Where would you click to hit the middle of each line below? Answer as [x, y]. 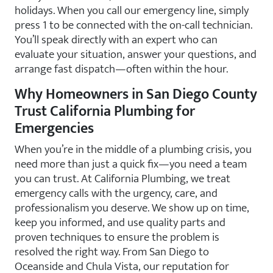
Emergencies [54, 129]
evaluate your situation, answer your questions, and [136, 54]
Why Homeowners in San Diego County [136, 94]
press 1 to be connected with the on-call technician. [133, 25]
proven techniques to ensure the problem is [117, 237]
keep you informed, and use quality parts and [120, 222]
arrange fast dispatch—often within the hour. [121, 69]
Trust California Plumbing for [105, 112]
